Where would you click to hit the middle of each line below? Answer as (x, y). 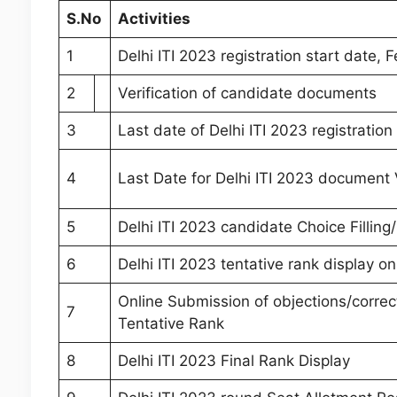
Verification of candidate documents (247, 93)
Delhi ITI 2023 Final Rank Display (234, 361)
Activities (154, 19)
